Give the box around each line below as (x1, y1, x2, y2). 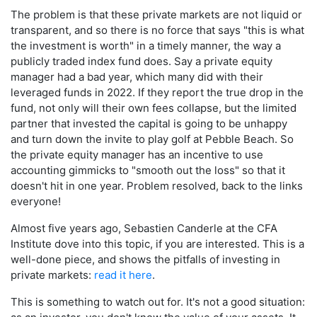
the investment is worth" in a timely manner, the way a (11, 39, 281, 53)
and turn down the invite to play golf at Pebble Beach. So (11, 132, 294, 146)
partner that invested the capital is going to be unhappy (11, 117, 287, 131)
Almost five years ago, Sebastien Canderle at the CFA (11, 221, 277, 236)
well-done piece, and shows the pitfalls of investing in (11, 253, 280, 267)
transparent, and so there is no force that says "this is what (11, 23, 304, 38)
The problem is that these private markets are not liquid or (11, 8, 302, 22)
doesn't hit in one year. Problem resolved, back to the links (11, 179, 303, 193)
